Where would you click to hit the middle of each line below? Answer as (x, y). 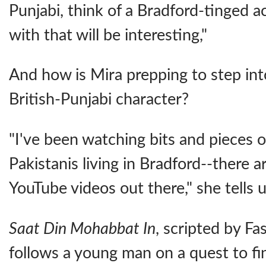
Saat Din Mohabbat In (82, 229)
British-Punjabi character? (99, 100)
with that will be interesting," (108, 35)
